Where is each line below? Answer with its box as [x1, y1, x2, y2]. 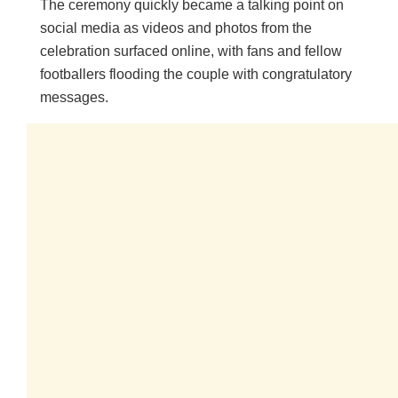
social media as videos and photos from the [40, 20, 312, 36]
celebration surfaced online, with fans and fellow [40, 44, 342, 60]
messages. [40, 90, 108, 106]
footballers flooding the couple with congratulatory [40, 67, 352, 83]
